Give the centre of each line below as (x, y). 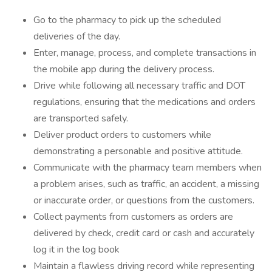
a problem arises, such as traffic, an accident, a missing (146, 184)
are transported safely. (81, 118)
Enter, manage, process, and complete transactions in (145, 53)
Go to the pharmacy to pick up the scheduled (127, 20)
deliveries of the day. (77, 36)
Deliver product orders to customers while (122, 135)
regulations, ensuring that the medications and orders (144, 102)
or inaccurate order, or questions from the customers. (144, 200)
